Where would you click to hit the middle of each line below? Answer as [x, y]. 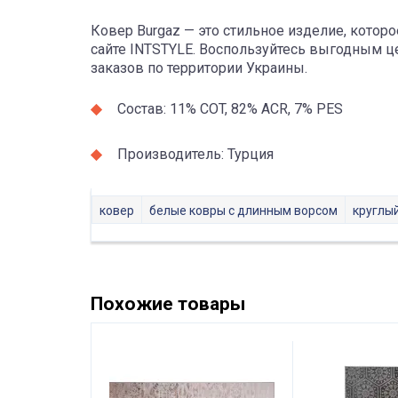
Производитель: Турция [195, 154]
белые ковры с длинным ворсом [243, 211]
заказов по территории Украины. [199, 68]
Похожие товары [168, 304]
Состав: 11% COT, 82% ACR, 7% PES [230, 109]
